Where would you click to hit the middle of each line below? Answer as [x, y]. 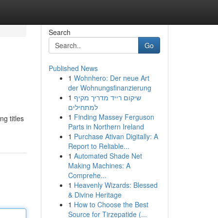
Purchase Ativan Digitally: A [116, 136]
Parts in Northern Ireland [106, 127]
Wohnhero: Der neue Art [111, 78]
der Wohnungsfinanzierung [109, 88]
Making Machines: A [99, 165]
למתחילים [83, 107]
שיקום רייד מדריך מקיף [107, 97]
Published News [73, 68]
